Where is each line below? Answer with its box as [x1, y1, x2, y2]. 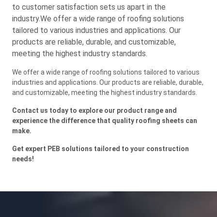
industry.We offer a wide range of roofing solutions [12, 14, 184, 24]
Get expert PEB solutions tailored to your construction [12, 145, 189, 153]
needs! [12, 155, 34, 163]
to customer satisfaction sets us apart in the [12, 2, 166, 12]
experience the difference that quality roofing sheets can [12, 117, 197, 125]
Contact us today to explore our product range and [12, 107, 177, 115]
